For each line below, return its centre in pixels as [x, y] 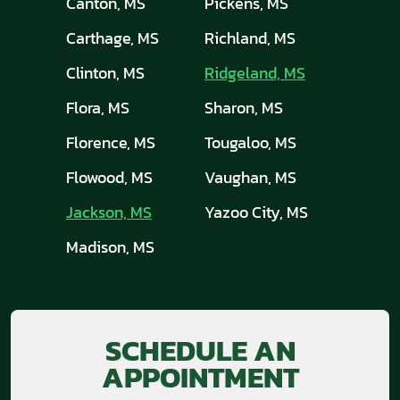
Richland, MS [250, 38]
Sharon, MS [244, 108]
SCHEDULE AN [200, 351]
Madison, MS [110, 247]
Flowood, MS [109, 178]
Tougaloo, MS [250, 143]
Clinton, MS [105, 73]
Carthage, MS [112, 38]
